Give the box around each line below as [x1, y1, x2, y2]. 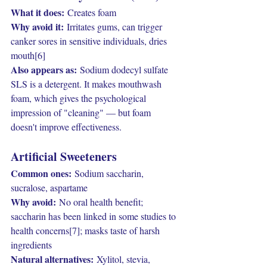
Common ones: [11, 166, 72, 180]
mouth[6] [11, 49, 45, 61]
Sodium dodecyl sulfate [77, 63, 168, 76]
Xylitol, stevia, [94, 253, 153, 265]
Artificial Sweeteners [11, 148, 117, 165]
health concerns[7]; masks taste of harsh [11, 224, 162, 237]
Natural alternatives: [11, 252, 94, 266]
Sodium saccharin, [72, 167, 146, 179]
